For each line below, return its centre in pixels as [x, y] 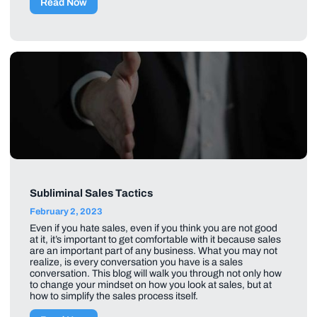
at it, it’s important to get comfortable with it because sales [155, 240]
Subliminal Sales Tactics [91, 194]
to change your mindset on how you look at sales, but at [151, 285]
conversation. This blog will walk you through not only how [156, 274]
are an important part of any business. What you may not [154, 251]
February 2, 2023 [66, 212]
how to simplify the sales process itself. [115, 296]
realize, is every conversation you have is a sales [136, 263]
